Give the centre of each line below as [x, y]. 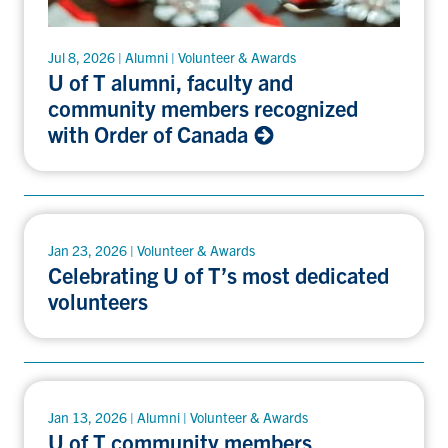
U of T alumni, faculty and [170, 81]
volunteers [98, 300]
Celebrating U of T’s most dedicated [218, 274]
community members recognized [203, 107]
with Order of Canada [150, 133]
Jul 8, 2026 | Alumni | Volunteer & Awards [172, 56]
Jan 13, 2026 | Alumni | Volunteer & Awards [178, 416]
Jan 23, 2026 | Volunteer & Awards [151, 249]
